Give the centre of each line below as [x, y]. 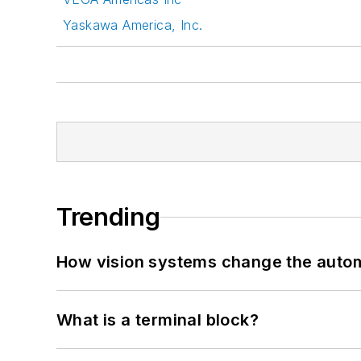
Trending [108, 217]
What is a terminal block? [158, 320]
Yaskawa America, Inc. [133, 25]
